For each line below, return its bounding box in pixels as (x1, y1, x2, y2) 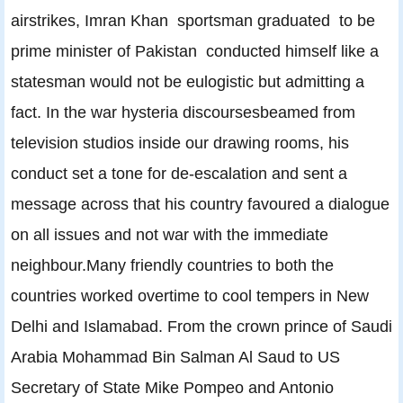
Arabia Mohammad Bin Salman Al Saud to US (11, 347, 340, 367)
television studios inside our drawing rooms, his (11, 133, 349, 153)
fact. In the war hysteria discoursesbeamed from (11, 103, 355, 122)
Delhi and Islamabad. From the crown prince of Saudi (11, 317, 392, 336)
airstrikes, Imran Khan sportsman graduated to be (11, 11, 375, 31)
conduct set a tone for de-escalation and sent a (11, 164, 347, 184)
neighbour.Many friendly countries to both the (11, 255, 334, 275)
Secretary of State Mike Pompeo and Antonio (11, 378, 334, 398)
